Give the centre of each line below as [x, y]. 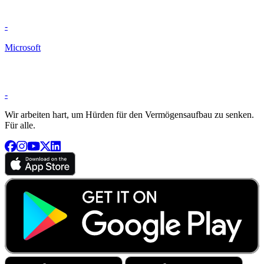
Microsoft [23, 48]
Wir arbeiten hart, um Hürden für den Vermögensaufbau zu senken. [129, 115]
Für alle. [20, 126]
